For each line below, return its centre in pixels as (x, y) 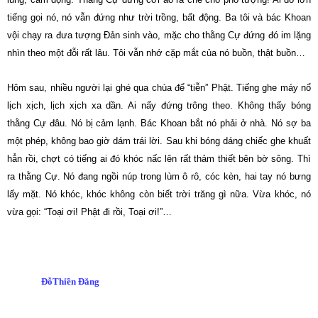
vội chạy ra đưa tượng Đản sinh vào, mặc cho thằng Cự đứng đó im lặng (159, 35)
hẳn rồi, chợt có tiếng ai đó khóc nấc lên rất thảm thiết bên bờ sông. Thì (159, 159)
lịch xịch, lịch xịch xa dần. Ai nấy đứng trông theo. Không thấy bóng (159, 105)
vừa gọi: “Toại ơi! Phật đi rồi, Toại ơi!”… (89, 212)
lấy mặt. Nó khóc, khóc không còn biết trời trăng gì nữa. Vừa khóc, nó (159, 194)
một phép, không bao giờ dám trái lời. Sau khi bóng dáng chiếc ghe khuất (159, 141)
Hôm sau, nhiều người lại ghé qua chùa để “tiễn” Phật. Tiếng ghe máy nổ (159, 88)
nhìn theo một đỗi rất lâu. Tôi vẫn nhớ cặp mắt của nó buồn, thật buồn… (156, 53)
